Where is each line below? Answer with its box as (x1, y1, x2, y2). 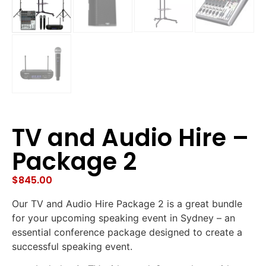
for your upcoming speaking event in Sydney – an (12, 211, 235, 224)
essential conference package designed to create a (12, 226, 242, 238)
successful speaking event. (12, 240, 132, 252)
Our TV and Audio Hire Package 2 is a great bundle (12, 197, 242, 210)
